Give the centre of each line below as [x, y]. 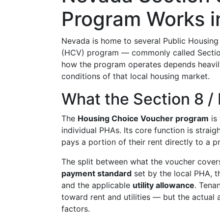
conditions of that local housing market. [136, 76]
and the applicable [97, 185]
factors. [76, 209]
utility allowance [164, 185]
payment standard [96, 173]
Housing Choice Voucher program [143, 118]
